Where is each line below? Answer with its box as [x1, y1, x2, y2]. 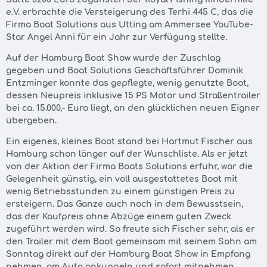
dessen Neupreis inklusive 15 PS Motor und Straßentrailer [6, 91, 260, 100]
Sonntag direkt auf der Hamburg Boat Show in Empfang [6, 250, 250, 259]
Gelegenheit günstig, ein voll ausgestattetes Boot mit [6, 175, 238, 184]
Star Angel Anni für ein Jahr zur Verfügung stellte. [6, 32, 227, 42]
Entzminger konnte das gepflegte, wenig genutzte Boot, [6, 78, 249, 88]
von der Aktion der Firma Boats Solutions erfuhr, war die [6, 162, 253, 172]
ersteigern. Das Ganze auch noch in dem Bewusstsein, [6, 200, 243, 209]
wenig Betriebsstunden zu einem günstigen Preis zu [6, 187, 235, 197]
